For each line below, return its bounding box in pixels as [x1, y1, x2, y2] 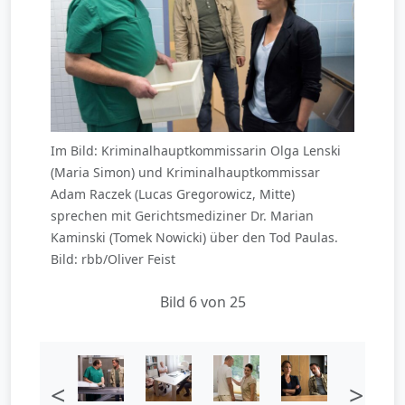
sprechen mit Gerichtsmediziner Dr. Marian [51, 206, 314, 224]
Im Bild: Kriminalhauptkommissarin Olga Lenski [51, 141, 341, 159]
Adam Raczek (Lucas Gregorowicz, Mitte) [51, 184, 295, 202]
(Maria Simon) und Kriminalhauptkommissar [51, 163, 320, 181]
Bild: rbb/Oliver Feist [51, 250, 175, 268]
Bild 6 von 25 [159, 291, 246, 312]
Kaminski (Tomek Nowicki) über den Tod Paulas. [51, 228, 338, 246]
